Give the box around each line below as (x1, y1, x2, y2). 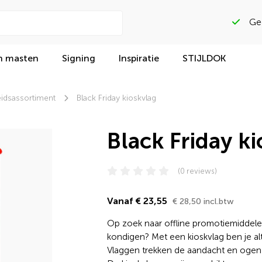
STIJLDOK (182, 53, 226, 64)
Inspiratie (119, 53, 160, 64)
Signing (62, 53, 96, 64)
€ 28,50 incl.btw (172, 196, 234, 206)
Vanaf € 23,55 (106, 195, 170, 206)
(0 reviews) (177, 167, 217, 175)
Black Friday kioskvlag (77, 93, 156, 103)
